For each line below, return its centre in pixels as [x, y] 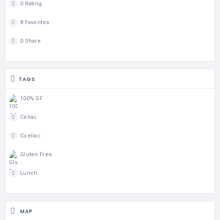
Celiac [29, 117]
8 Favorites [35, 22]
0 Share [30, 41]
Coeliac [30, 136]
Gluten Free [36, 154]
